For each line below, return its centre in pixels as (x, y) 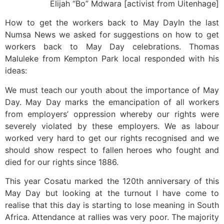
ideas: (16, 71)
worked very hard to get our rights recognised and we (112, 138)
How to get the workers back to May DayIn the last (112, 23)
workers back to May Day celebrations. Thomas (112, 47)
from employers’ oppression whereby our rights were (112, 114)
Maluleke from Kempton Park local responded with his (112, 59)
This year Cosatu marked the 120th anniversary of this (112, 181)
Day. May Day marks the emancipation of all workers (112, 102)
